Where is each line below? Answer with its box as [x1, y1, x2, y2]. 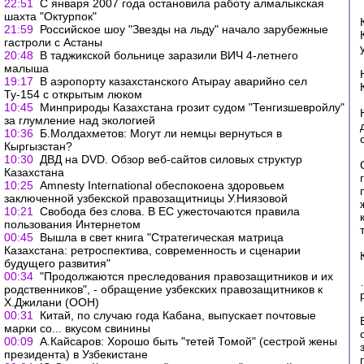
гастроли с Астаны [4, 36, 102, 49]
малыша [4, 62, 49, 75]
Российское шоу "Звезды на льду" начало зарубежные [40, 23, 328, 36]
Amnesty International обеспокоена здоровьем [40, 179, 284, 192]
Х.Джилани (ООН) [4, 296, 99, 309]
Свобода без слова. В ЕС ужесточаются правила [40, 205, 300, 218]
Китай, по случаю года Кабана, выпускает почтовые [40, 309, 316, 322]
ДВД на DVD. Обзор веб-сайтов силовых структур [40, 153, 302, 166]
